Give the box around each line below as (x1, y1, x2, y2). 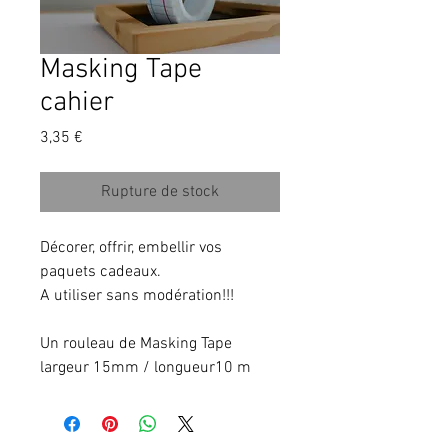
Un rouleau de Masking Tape (40, 334, 236, 355)
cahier (40, 86, 114, 121)
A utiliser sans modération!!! (40, 286, 234, 307)
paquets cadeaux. (40, 262, 161, 283)
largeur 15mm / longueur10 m (40, 358, 251, 379)
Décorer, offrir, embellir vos (40, 238, 222, 259)
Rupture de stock (101, 182, 219, 203)
